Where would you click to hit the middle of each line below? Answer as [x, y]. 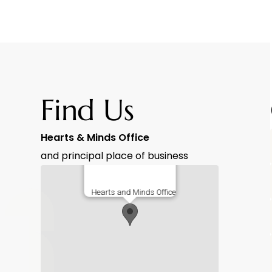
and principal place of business [115, 156]
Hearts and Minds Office [134, 192]
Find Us [87, 110]
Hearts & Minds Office [98, 138]
